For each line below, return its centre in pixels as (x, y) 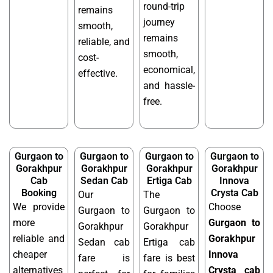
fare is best (169, 258)
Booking (39, 193)
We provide (39, 207)
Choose (225, 207)
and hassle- (169, 85)
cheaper (30, 255)
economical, (169, 69)
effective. (98, 73)
